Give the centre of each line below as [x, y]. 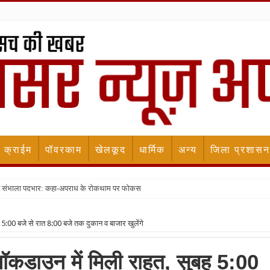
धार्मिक [152, 150]
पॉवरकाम [64, 150]
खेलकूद [111, 150]
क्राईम [18, 150]
